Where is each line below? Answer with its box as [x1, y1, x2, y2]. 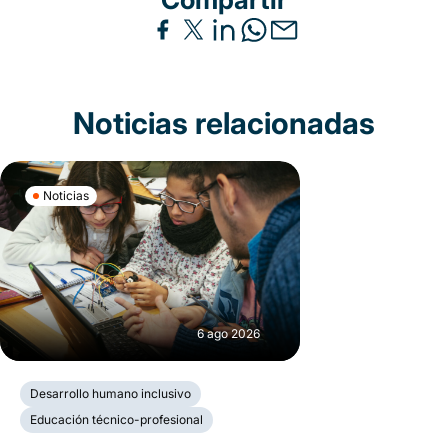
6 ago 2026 [197, 325, 260, 341]
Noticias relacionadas [73, 104, 375, 141]
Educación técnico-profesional [30, 411, 203, 427]
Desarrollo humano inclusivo [30, 385, 191, 401]
